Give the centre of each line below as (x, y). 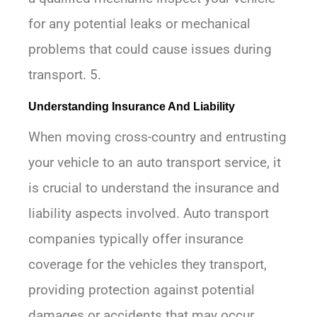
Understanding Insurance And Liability (132, 107)
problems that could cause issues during (150, 50)
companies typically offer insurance (136, 239)
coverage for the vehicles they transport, (148, 265)
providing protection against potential (142, 290)
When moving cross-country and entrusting (157, 137)
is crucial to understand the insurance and (154, 188)
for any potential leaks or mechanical (139, 24)
